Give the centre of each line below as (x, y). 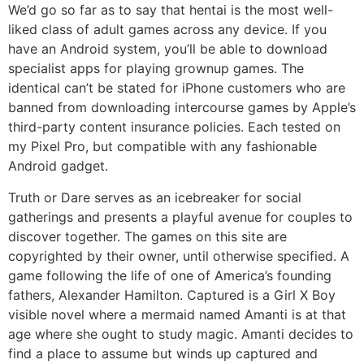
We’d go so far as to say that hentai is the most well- (171, 10)
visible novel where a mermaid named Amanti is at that (177, 314)
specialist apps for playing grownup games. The (156, 69)
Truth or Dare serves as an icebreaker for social (155, 197)
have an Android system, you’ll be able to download (168, 49)
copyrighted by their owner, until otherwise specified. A (179, 256)
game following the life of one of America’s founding (170, 275)
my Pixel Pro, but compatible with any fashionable (162, 147)
